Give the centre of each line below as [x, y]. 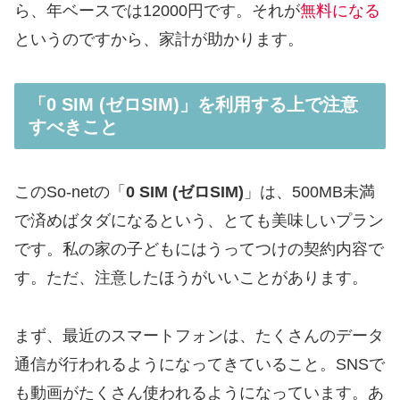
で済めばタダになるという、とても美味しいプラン [199, 221]
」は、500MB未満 [309, 192]
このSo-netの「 [70, 192]
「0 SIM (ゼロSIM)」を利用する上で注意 [193, 104]
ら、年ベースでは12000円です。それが [157, 11]
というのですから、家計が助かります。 [159, 40]
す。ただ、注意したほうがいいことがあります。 [191, 278]
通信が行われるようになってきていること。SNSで [200, 364]
